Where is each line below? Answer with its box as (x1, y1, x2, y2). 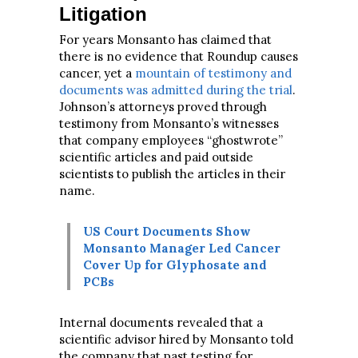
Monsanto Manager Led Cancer (83, 240, 280, 256)
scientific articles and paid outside (59, 149, 253, 165)
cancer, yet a (59, 65, 135, 81)
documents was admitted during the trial (59, 82, 292, 97)
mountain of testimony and (135, 65, 292, 81)
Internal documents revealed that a (59, 314, 263, 330)
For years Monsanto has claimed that (59, 31, 272, 47)
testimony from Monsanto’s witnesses (59, 115, 279, 131)
